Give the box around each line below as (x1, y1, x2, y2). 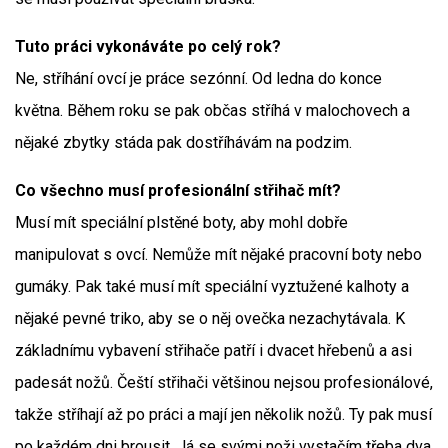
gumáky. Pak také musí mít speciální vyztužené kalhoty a (15, 277, 409, 296)
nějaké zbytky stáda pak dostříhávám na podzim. (15, 133, 352, 152)
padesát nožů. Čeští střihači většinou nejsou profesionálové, (15, 373, 433, 392)
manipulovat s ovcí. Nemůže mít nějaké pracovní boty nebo (15, 245, 422, 264)
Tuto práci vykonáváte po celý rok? (15, 37, 281, 56)
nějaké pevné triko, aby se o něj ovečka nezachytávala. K (15, 309, 405, 328)
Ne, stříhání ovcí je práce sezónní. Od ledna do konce (15, 69, 382, 88)
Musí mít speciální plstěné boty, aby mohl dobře (15, 213, 348, 232)
